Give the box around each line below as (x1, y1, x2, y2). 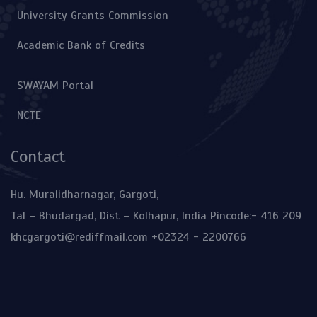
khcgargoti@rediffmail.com (11, 229, 148, 244)
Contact (11, 145, 66, 167)
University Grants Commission (17, 8, 169, 23)
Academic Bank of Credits (17, 38, 146, 53)
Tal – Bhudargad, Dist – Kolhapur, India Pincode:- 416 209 (11, 208, 301, 223)
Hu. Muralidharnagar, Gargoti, (11, 187, 158, 202)
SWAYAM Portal (17, 79, 94, 93)
